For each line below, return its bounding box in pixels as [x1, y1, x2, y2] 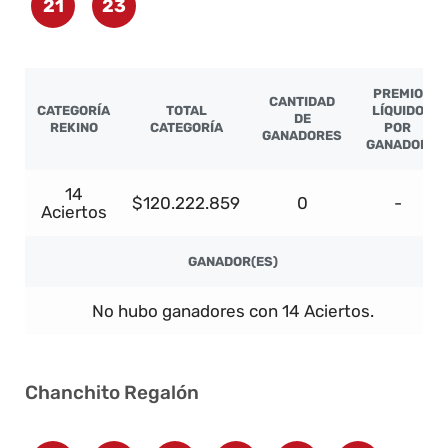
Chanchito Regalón [25, 381, 199, 405]
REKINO [49, 120, 98, 136]
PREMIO [372, 86, 423, 102]
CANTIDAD [269, 94, 335, 110]
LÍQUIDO [371, 103, 424, 119]
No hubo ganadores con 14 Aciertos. [92, 301, 374, 322]
